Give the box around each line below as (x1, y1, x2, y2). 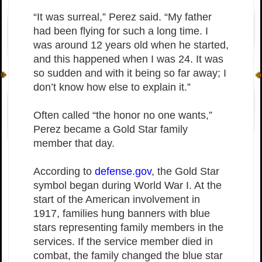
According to (33, 166, 95, 178)
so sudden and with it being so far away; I (33, 67, 226, 80)
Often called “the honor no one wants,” (33, 109, 212, 122)
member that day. (33, 137, 115, 150)
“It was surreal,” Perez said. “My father (33, 11, 212, 23)
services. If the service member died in (33, 236, 213, 248)
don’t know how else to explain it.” (33, 81, 191, 94)
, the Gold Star (151, 166, 219, 178)
